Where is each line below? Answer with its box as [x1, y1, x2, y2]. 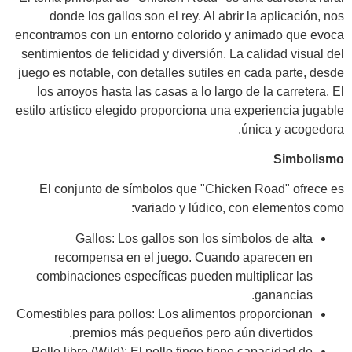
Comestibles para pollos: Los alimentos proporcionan [16, 306, 313, 321]
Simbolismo [273, 152, 344, 166]
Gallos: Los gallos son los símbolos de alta [75, 231, 313, 245]
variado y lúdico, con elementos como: [134, 201, 344, 215]
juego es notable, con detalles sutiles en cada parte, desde [18, 65, 344, 79]
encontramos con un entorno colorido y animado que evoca [15, 27, 344, 42]
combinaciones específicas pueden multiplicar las [36, 269, 313, 283]
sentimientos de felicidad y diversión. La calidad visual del [21, 46, 344, 60]
